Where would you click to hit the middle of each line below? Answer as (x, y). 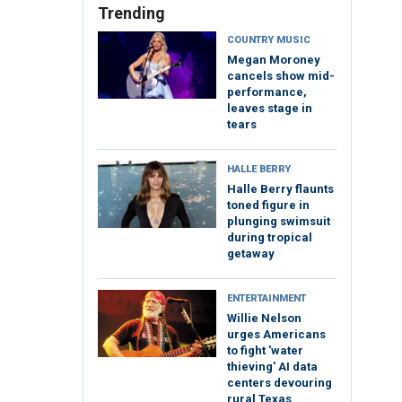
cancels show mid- (281, 76)
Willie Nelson (264, 319)
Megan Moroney (274, 60)
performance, (267, 92)
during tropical (270, 238)
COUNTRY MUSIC (269, 40)
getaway (251, 254)
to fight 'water (265, 351)
